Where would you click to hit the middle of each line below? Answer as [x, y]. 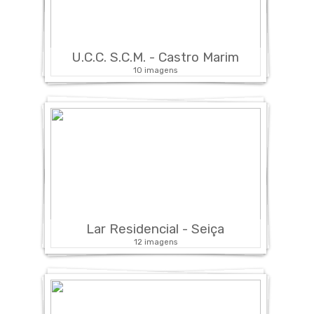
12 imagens [155, 241]
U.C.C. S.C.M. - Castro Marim [155, 57]
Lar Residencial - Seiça [155, 229]
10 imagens [155, 70]
